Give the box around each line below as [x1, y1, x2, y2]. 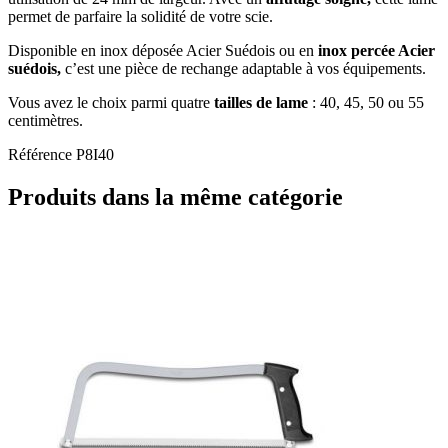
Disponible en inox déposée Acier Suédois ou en [8, 42, 314, 60]
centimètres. [8, 112, 83, 130]
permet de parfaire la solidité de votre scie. [8, 8, 273, 26]
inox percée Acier [314, 42, 435, 60]
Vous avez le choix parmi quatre [8, 94, 214, 112]
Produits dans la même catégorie [8, 184, 343, 211]
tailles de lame [214, 94, 308, 112]
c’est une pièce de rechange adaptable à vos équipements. [61, 60, 426, 78]
